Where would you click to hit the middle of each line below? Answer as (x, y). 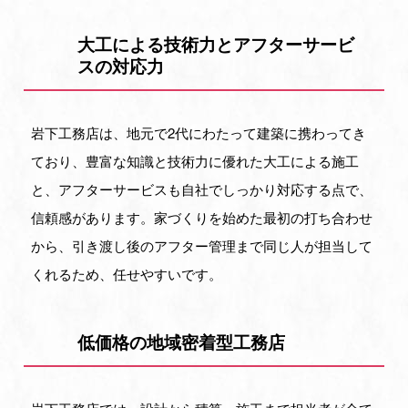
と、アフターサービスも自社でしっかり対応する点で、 (202, 189)
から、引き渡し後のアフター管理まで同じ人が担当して (202, 246)
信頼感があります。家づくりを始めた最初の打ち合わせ (202, 218)
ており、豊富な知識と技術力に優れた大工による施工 (195, 161)
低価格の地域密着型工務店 (182, 342)
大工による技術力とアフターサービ (216, 45)
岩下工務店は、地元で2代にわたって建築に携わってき (199, 133)
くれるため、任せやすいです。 (127, 274)
